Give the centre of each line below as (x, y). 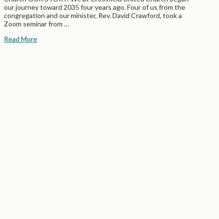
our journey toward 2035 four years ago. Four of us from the (95, 7)
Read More (21, 39)
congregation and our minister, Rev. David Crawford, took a (93, 15)
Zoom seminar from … (36, 23)
